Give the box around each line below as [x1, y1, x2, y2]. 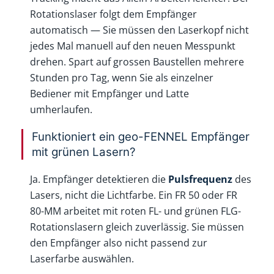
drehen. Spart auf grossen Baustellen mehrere [30, 55, 245, 69]
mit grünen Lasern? [32, 145, 136, 160]
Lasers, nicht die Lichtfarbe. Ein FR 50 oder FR [30, 188, 238, 202]
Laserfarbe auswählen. [30, 251, 135, 265]
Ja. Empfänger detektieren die [30, 172, 169, 186]
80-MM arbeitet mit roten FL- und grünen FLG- [30, 204, 242, 218]
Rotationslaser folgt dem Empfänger [30, 7, 198, 21]
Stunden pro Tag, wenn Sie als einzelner [30, 71, 214, 85]
